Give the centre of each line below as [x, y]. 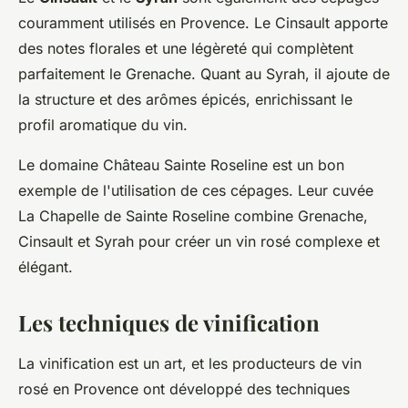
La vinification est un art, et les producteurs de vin [190, 363]
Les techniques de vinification [169, 322]
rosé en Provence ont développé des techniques [184, 389]
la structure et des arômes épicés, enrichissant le [185, 99]
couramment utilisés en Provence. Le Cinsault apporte [203, 23]
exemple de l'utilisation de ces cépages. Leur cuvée [196, 190]
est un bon [306, 165]
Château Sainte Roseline [185, 165]
